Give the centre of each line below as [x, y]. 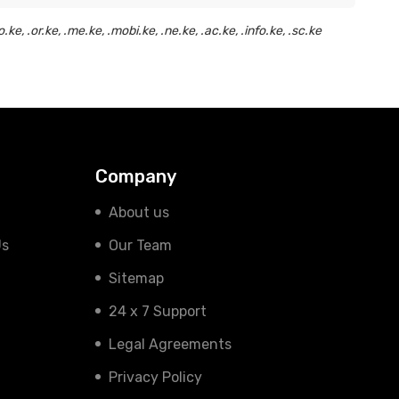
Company [135, 176]
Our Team [140, 245]
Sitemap [136, 278]
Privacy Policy [155, 377]
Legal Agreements [170, 344]
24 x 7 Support [157, 311]
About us [138, 212]
